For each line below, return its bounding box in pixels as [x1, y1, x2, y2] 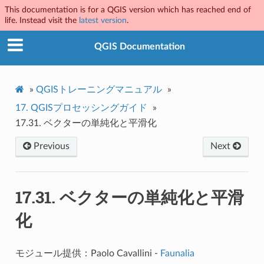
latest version [79, 16, 127, 25]
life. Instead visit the [5, 16, 79, 25]
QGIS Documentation [94, 42, 185, 52]
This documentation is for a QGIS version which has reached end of [5, 5, 251, 14]
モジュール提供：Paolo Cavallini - [15, 248, 160, 258]
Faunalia [160, 248, 194, 258]
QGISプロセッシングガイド [30, 103, 147, 113]
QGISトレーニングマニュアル [35, 84, 162, 94]
